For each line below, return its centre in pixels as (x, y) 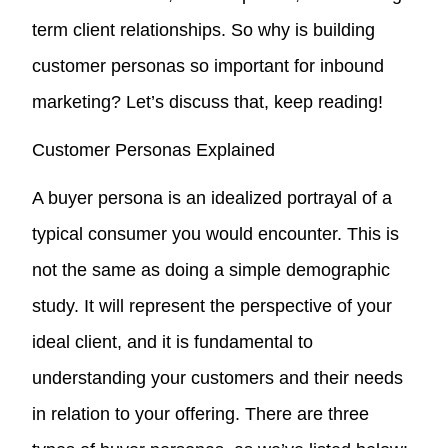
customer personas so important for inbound (208, 65)
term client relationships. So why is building (204, 29)
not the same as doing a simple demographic (211, 269)
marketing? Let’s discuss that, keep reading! (210, 101)
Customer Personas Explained (154, 149)
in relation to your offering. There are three (201, 413)
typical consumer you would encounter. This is (216, 233)
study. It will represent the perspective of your (212, 305)
